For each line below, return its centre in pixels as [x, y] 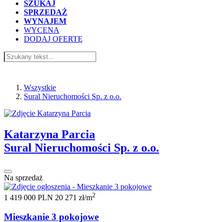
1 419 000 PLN [29, 198]
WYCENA [42, 30]
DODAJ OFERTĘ [53, 39]
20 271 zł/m [74, 198]
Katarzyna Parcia [50, 134]
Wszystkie [40, 87]
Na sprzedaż [23, 177]
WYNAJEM [45, 21]
